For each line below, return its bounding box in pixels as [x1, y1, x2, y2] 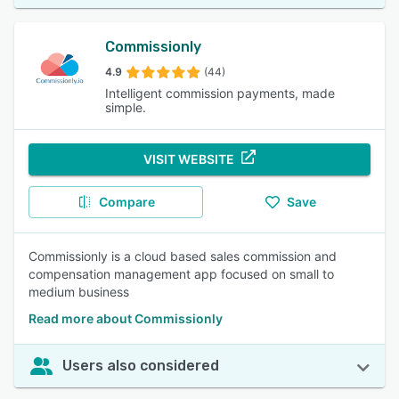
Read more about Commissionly [28, 311, 223, 326]
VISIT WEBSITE [143, 151, 234, 167]
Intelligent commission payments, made [104, 85, 335, 101]
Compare [98, 194, 155, 209]
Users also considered [62, 357, 219, 374]
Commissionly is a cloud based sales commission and [28, 248, 337, 264]
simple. [104, 100, 146, 115]
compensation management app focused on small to [28, 266, 334, 281]
